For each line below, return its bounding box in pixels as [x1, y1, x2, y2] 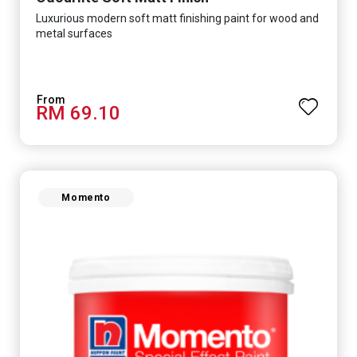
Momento [61, 192, 111, 203]
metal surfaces [36, 26, 112, 40]
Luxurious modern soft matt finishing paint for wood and [36, 11, 319, 25]
